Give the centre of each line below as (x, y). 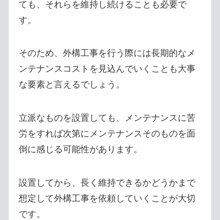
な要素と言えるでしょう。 (71, 85)
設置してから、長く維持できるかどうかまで (107, 183)
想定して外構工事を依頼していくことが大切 (107, 199)
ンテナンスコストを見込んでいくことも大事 (107, 69)
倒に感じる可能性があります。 (80, 150)
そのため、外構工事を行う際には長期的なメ (107, 53)
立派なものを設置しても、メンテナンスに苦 (107, 118)
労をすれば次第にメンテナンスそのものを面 (107, 134)
